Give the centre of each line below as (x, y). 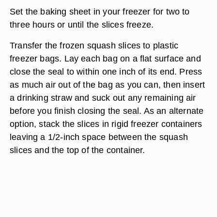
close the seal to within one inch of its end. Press (106, 71)
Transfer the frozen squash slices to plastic (94, 45)
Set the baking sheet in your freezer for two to (100, 11)
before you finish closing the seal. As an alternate (107, 111)
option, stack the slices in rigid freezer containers (106, 124)
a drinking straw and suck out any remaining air (103, 98)
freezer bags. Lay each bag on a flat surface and (105, 58)
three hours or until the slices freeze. (82, 24)
